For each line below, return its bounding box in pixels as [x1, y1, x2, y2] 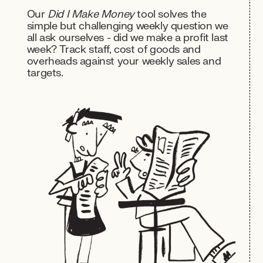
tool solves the [134, 8, 207, 21]
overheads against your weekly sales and [26, 55, 221, 68]
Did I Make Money [48, 8, 134, 21]
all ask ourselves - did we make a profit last [26, 31, 228, 45]
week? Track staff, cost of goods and [26, 43, 201, 56]
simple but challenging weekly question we [26, 19, 228, 33]
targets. [26, 66, 63, 80]
